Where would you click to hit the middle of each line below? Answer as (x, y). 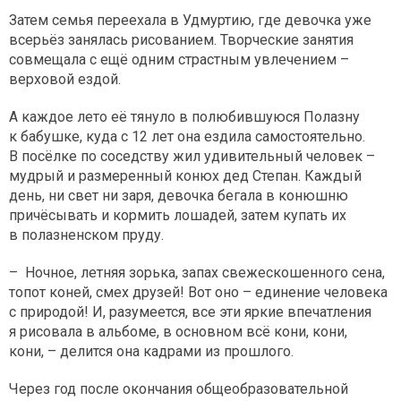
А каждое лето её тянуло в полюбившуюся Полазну (184, 116)
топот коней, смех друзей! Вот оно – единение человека (198, 292)
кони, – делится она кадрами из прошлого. (153, 351)
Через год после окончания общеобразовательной (179, 388)
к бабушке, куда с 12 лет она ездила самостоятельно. (187, 136)
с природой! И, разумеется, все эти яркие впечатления (190, 311)
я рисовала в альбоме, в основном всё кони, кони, (178, 331)
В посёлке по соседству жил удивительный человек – (192, 156)
